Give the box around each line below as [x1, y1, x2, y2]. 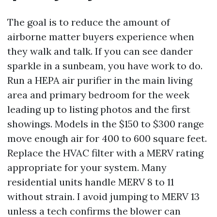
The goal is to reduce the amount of [7, 16, 170, 28]
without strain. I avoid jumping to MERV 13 [7, 190, 200, 202]
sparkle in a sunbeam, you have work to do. [7, 60, 202, 72]
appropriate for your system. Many [7, 161, 167, 173]
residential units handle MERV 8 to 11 [7, 176, 174, 188]
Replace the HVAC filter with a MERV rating [7, 147, 203, 159]
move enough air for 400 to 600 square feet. [7, 132, 207, 144]
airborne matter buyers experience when [7, 31, 194, 43]
